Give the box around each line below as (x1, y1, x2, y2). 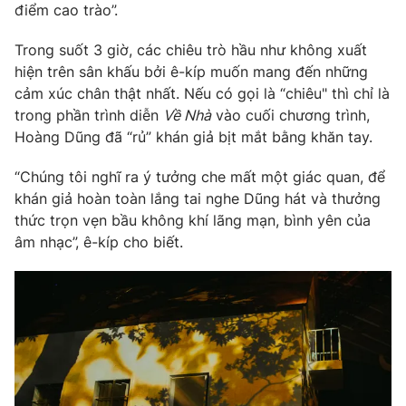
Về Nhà (163, 106, 211, 125)
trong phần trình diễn (14, 106, 163, 125)
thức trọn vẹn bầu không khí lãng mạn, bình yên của (14, 211, 371, 230)
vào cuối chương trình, (211, 106, 370, 125)
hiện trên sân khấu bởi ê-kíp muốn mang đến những (14, 63, 368, 82)
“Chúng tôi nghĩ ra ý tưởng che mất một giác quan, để (14, 168, 385, 187)
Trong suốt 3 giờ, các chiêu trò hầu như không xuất (14, 41, 367, 60)
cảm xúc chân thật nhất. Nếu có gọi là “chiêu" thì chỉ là (14, 84, 390, 103)
